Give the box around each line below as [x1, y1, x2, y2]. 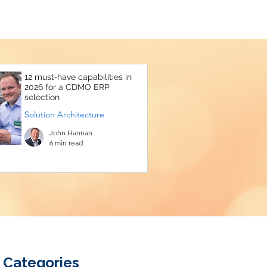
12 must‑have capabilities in [24, 72, 132, 82]
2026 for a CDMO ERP [24, 82, 110, 92]
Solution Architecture [24, 109, 104, 120]
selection [24, 92, 60, 102]
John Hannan [49, 128, 92, 137]
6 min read [49, 138, 83, 147]
